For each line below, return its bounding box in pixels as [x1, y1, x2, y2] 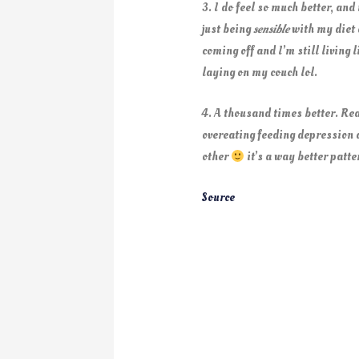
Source [202, 189, 236, 207]
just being [202, 21, 254, 38]
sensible [253, 21, 290, 38]
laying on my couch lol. [202, 64, 318, 82]
